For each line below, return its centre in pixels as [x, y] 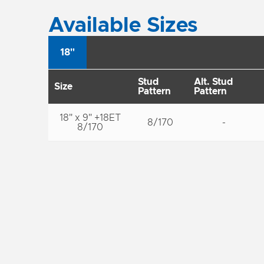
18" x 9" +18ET [90, 118]
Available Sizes [123, 26]
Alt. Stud [214, 82]
